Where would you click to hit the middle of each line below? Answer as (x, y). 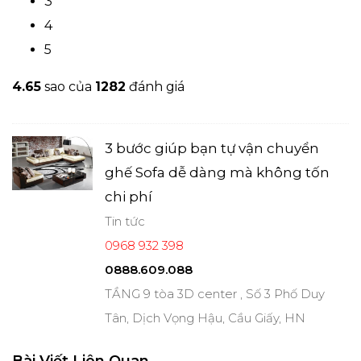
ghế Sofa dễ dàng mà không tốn (217, 172)
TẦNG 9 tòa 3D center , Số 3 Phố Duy (215, 293)
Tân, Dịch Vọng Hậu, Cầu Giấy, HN (205, 317)
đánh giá (155, 86)
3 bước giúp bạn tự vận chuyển (212, 148)
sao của (68, 86)
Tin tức (125, 221)
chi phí (129, 196)
